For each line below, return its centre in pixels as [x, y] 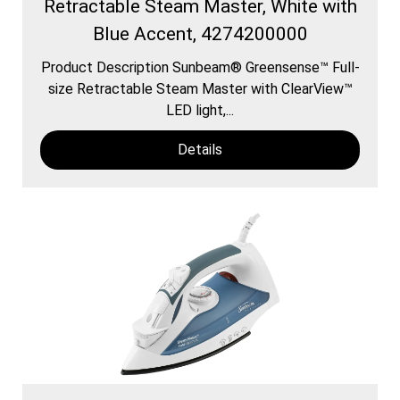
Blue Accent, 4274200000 [200, 33]
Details [200, 149]
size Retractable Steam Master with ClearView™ [200, 88]
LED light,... [200, 110]
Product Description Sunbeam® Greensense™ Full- [200, 67]
